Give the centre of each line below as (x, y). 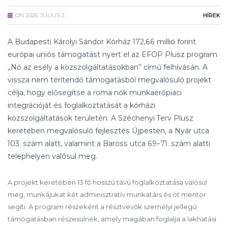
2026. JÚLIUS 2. (46, 16)
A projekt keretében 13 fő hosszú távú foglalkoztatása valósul (107, 182)
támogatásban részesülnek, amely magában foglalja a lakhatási (112, 219)
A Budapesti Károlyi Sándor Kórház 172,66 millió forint (102, 42)
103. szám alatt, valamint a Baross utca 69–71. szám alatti (109, 144)
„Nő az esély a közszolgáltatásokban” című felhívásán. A (108, 67)
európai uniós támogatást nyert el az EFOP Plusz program (112, 55)
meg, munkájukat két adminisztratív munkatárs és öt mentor (107, 195)
